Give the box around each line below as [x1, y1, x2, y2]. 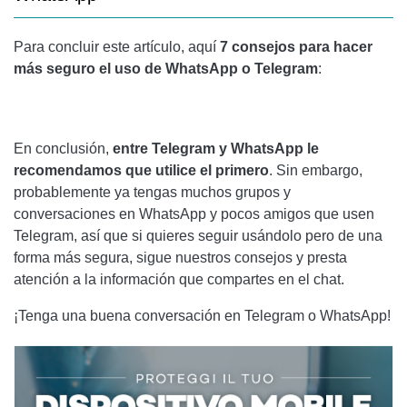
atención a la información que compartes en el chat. [14, 272, 344, 287]
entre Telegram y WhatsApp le [113, 141, 319, 156]
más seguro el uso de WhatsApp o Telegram [14, 61, 318, 76]
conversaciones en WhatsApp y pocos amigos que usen [14, 206, 374, 222]
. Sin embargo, [269, 163, 362, 178]
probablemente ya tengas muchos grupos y [14, 184, 291, 200]
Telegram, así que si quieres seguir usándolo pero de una [14, 228, 382, 243]
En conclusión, [14, 141, 113, 156]
